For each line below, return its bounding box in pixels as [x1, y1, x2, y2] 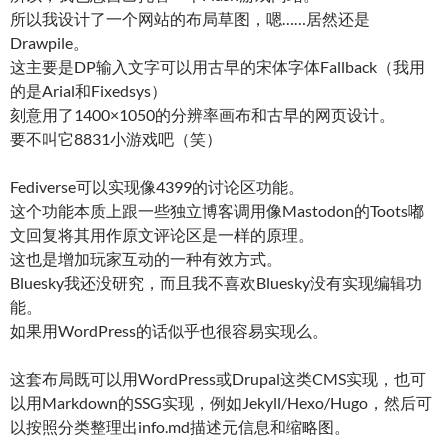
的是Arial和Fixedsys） [10, 80, 167, 100]
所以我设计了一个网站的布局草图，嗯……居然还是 [10, 8, 370, 28]
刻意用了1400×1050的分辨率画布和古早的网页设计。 [10, 104, 395, 124]
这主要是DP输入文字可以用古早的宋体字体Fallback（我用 [10, 56, 425, 76]
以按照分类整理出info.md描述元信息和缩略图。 [10, 416, 350, 436]
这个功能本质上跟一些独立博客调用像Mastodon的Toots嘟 [10, 200, 424, 220]
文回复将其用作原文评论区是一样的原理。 [10, 224, 314, 244]
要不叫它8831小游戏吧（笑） [10, 128, 222, 148]
